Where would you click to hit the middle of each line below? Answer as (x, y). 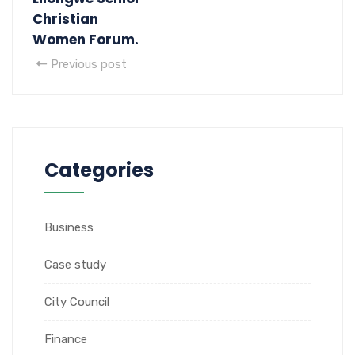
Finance (66, 339)
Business (69, 227)
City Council (77, 302)
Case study (75, 264)
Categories (99, 170)
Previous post (89, 64)
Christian (65, 19)
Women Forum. (86, 39)
